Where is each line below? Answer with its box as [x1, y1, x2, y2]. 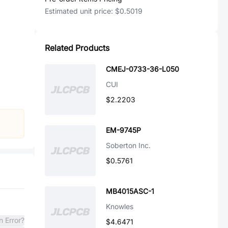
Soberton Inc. [106, 141, 151, 150]
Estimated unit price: [45, 7, 115, 15]
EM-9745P [106, 126, 141, 134]
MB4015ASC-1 [106, 187, 154, 195]
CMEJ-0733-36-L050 [106, 65, 179, 73]
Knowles [106, 202, 133, 211]
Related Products [45, 43, 109, 53]
